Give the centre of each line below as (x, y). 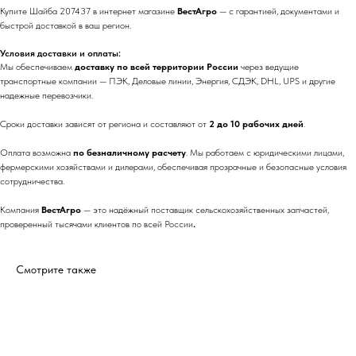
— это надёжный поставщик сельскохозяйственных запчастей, (205, 210)
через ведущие (269, 67)
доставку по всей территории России (157, 67)
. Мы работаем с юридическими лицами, (265, 153)
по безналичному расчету (130, 153)
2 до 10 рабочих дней (256, 124)
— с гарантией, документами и (278, 11)
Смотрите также (56, 269)
